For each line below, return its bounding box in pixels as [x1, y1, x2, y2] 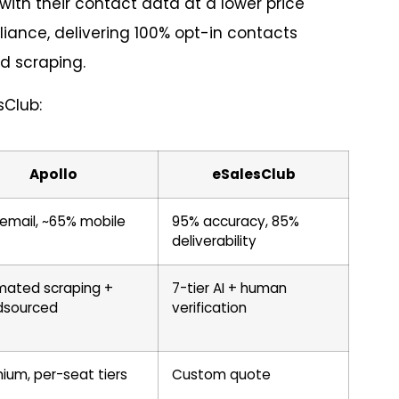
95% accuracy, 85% [172, 212, 299, 232]
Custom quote [172, 365, 274, 385]
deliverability [172, 232, 260, 251]
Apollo [28, 165, 77, 184]
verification [172, 298, 250, 318]
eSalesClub [211, 165, 296, 184]
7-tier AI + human [172, 279, 287, 298]
